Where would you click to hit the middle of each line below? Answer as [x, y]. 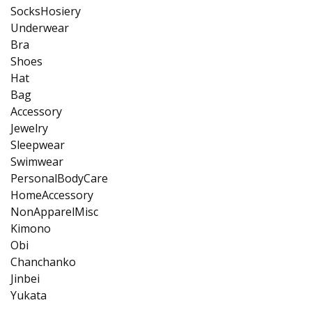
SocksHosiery [46, 11]
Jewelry [29, 128]
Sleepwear [38, 145]
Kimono [31, 228]
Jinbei [25, 278]
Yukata [29, 295]
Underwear [40, 28]
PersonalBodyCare [59, 178]
